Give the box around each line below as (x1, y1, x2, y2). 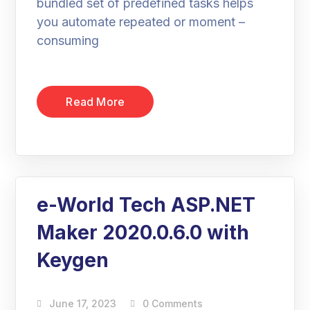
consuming (37, 33, 100, 48)
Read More (66, 95, 125, 109)
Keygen (37, 248, 109, 272)
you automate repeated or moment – (37, 15, 246, 29)
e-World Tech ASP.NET (37, 193, 256, 217)
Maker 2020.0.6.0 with (37, 221, 250, 244)
